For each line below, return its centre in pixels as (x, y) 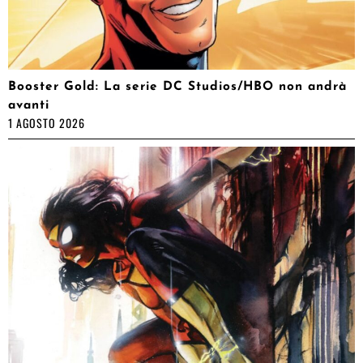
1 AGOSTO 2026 (47, 122)
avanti (29, 105)
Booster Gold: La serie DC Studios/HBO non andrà (177, 86)
